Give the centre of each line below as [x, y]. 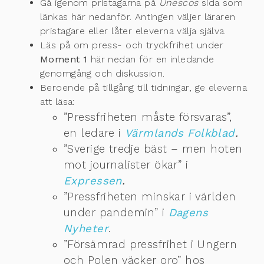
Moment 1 [64, 59]
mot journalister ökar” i [126, 164]
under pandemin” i [116, 212]
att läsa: [57, 101]
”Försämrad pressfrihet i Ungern [151, 244]
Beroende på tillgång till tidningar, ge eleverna [144, 87]
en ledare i [95, 133]
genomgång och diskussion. [103, 73]
